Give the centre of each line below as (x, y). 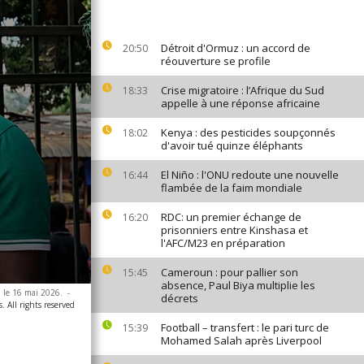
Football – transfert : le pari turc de (245, 327)
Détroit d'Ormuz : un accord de (236, 48)
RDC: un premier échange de (231, 217)
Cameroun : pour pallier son (230, 272)
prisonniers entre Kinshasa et (234, 230)
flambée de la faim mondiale (232, 188)
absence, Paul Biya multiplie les (238, 285)
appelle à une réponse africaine (240, 103)
